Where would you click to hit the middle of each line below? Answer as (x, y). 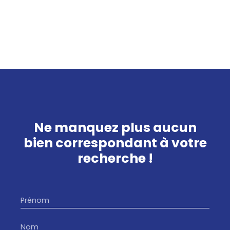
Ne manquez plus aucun (115, 127)
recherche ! (115, 158)
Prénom (35, 200)
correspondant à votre (130, 143)
